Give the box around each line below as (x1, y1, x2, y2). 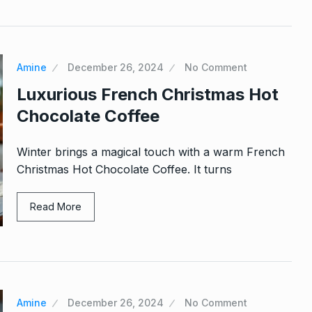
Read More (30, 201, 81, 213)
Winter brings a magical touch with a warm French (17, 145, 285, 159)
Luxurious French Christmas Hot (17, 84, 279, 105)
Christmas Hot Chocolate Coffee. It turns (17, 162, 232, 177)
